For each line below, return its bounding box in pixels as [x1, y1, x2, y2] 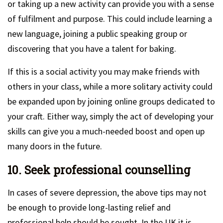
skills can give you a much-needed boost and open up [7, 125, 205, 137]
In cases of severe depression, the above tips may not [7, 187, 207, 198]
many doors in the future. [7, 140, 102, 152]
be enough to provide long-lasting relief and [7, 202, 171, 213]
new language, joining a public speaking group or [7, 28, 187, 39]
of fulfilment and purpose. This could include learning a [7, 13, 212, 24]
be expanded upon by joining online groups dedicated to [7, 96, 215, 107]
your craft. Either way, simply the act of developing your [7, 111, 214, 122]
